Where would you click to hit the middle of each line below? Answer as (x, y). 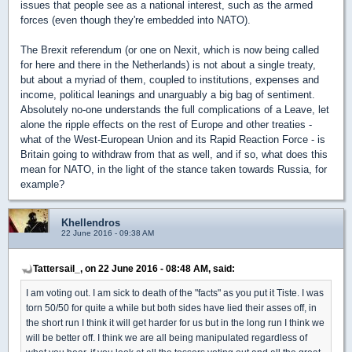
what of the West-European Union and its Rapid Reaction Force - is (173, 140)
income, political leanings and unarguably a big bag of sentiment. (168, 95)
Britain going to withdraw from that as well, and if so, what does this (174, 155)
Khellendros (91, 223)
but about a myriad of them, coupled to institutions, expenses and (170, 80)
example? (42, 185)
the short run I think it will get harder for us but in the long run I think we (175, 323)
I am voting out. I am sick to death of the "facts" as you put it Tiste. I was (175, 293)
